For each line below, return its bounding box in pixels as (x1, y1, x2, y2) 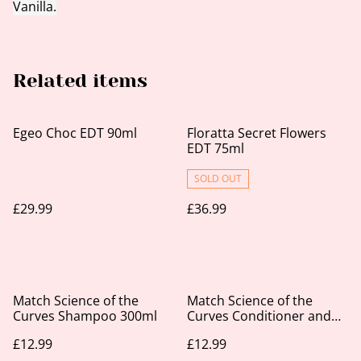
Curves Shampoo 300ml (13, 307, 157, 325)
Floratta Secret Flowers (187, 124, 326, 142)
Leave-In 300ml (187, 322, 277, 340)
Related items (13, 69, 147, 92)
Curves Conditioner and (187, 307, 331, 325)
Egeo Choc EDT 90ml (13, 124, 137, 142)
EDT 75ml (187, 139, 244, 157)
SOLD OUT (194, 172, 242, 185)
